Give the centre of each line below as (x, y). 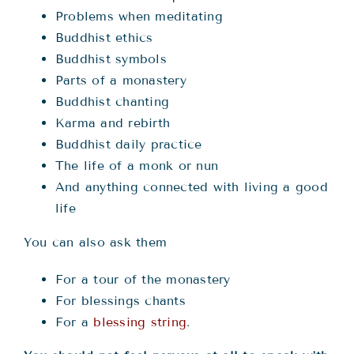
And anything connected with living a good (192, 187)
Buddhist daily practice (129, 145)
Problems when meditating (139, 17)
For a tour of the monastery (143, 280)
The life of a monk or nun (137, 166)
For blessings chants (121, 301)
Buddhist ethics (104, 38)
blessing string (140, 322)
